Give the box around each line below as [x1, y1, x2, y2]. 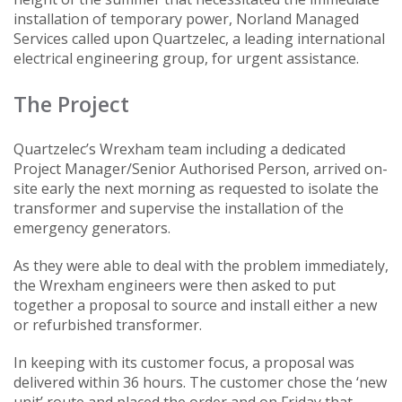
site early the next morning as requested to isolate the [13, 179, 379, 199]
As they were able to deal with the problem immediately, [13, 256, 389, 276]
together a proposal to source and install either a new [13, 295, 377, 316]
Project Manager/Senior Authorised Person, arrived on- [13, 159, 388, 179]
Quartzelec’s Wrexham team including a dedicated [13, 139, 345, 160]
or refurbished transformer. [13, 315, 205, 336]
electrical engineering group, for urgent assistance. [13, 48, 359, 69]
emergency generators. [13, 218, 170, 239]
